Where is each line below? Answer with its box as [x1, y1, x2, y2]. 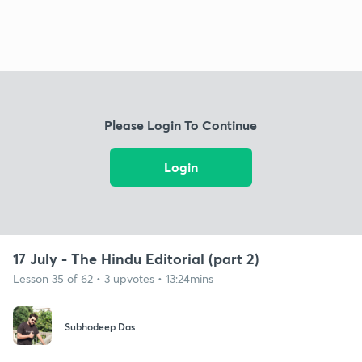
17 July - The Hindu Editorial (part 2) [13, 248, 259, 268]
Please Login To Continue [104, 116, 258, 134]
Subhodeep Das [65, 320, 135, 334]
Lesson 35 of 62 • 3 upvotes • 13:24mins [13, 270, 213, 286]
